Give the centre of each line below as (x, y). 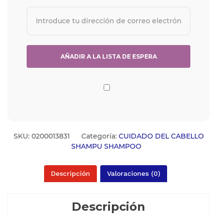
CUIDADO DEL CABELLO (161, 136)
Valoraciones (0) (133, 174)
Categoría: (100, 136)
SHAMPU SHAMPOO (106, 147)
